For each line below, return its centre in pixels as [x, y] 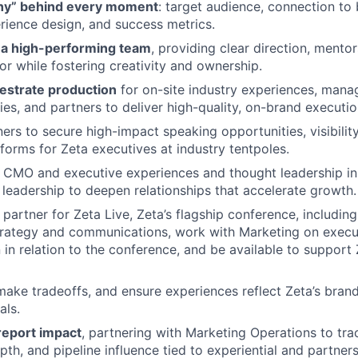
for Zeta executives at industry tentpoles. [162, 149]
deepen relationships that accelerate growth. [221, 190]
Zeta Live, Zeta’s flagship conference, [186, 214]
